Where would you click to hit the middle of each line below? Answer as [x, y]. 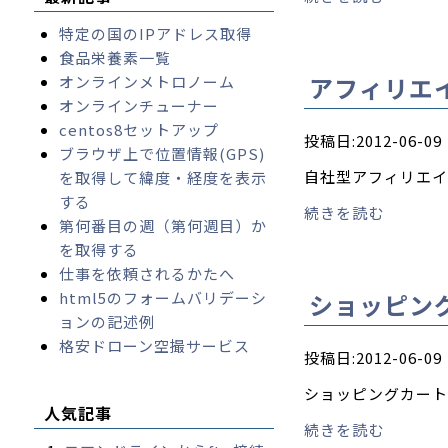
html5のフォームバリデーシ [162, 297]
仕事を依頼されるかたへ [146, 273]
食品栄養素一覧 [114, 57]
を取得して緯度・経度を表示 [162, 177]
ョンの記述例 [106, 321]
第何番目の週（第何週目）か [162, 225]
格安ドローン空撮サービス [154, 345]
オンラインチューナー [138, 105]
